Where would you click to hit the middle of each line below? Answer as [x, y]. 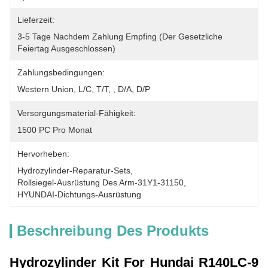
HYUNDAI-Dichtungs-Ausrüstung [79, 194]
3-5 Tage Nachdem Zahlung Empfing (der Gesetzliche [120, 36]
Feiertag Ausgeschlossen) [66, 48]
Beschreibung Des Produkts [113, 231]
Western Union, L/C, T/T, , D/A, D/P [84, 89]
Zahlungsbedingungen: [61, 72]
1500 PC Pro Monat [55, 130]
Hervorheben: [43, 154]
